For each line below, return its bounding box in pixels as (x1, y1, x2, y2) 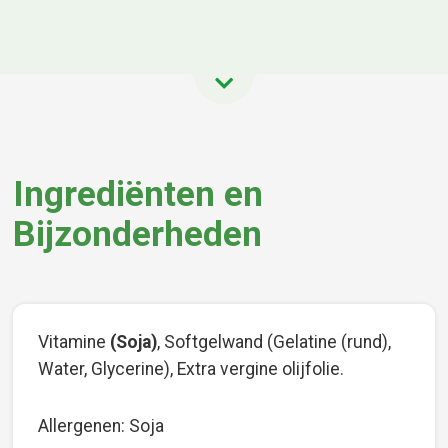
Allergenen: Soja (38, 415, 165, 436)
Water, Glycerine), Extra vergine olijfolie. (38, 358, 345, 379)
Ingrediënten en (13, 172, 264, 215)
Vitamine (38, 331, 111, 352)
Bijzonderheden (13, 212, 263, 255)
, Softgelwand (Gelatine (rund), (157, 331, 392, 352)
